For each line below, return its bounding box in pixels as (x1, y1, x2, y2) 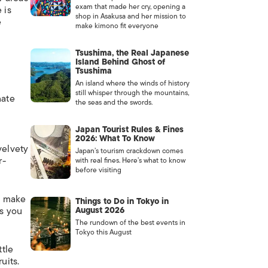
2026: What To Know (75, 132, 155, 145)
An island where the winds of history (75, 77, 190, 89)
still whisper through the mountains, (75, 87, 189, 99)
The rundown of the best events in (75, 217, 185, 229)
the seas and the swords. (75, 96, 153, 108)
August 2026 (75, 203, 124, 217)
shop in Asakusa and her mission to (75, 10, 186, 22)
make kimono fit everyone (75, 20, 159, 32)
